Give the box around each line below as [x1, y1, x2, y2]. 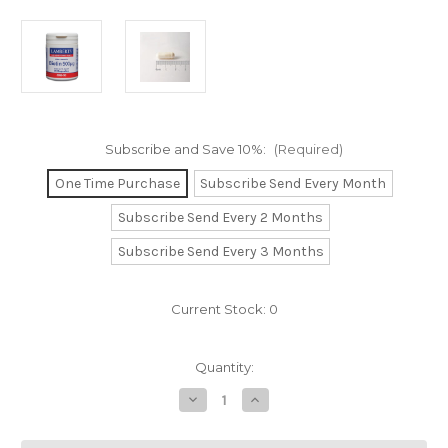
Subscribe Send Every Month [200, 175, 387, 193]
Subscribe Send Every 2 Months [118, 209, 323, 227]
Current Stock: [170, 301, 269, 318]
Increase [247, 390, 308, 409]
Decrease [184, 390, 252, 409]
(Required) [273, 141, 343, 158]
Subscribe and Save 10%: [105, 141, 269, 158]
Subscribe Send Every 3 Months [117, 243, 324, 261]
